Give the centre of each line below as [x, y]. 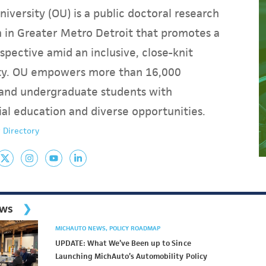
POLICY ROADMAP [134, 228]
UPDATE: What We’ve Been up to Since [123, 243]
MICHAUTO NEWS [81, 228]
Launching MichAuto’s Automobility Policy [131, 256]
